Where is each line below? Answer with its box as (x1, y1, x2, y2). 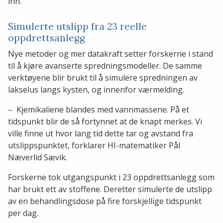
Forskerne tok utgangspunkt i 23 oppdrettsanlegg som (8, 172, 215, 183)
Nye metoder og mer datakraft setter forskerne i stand (8, 48, 213, 60)
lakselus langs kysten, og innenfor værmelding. (8, 84, 184, 96)
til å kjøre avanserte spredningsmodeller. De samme (8, 60, 202, 72)
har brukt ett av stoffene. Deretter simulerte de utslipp (8, 184, 212, 195)
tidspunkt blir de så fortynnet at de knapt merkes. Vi (8, 116, 202, 127)
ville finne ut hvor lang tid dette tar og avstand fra (8, 128, 193, 139)
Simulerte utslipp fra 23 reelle (8, 20, 147, 33)
